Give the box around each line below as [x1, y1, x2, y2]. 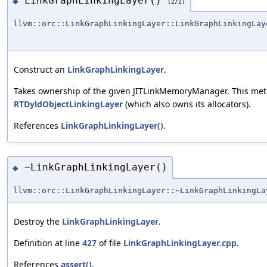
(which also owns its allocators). [123, 98, 251, 110]
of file [97, 237, 123, 249]
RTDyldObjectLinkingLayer [14, 98, 123, 110]
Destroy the [14, 215, 62, 227]
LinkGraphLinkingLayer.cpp [123, 237, 237, 249]
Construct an [14, 63, 67, 75]
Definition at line [14, 237, 82, 249]
